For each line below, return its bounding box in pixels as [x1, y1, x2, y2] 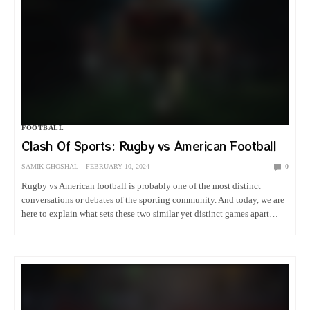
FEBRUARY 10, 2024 [86, 162, 149, 170]
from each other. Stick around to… [21, 221, 150, 232]
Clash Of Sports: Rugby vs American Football [21, 137, 277, 154]
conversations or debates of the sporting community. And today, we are [21, 194, 285, 205]
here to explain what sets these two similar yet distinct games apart [21, 208, 270, 219]
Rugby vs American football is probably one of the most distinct [21, 180, 262, 191]
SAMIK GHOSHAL [21, 162, 78, 170]
